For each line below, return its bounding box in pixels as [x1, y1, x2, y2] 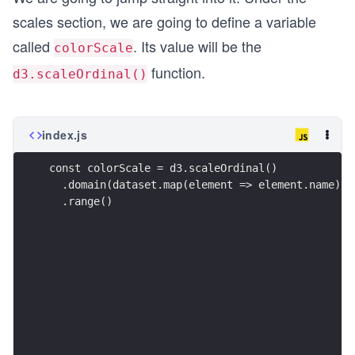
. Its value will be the [133, 36, 261, 56]
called [13, 36, 54, 56]
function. [147, 62, 205, 82]
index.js [42, 127, 88, 143]
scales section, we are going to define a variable [13, 11, 316, 32]
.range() [49, 194, 113, 208]
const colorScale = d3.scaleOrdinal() [49, 161, 277, 174]
